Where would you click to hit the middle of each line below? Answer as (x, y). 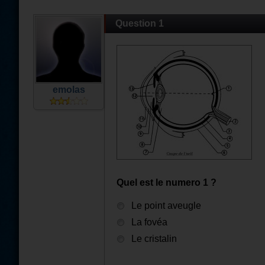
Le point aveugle (166, 206)
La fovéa (149, 222)
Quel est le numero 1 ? (167, 182)
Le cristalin (154, 239)
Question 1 (140, 23)
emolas (69, 90)
